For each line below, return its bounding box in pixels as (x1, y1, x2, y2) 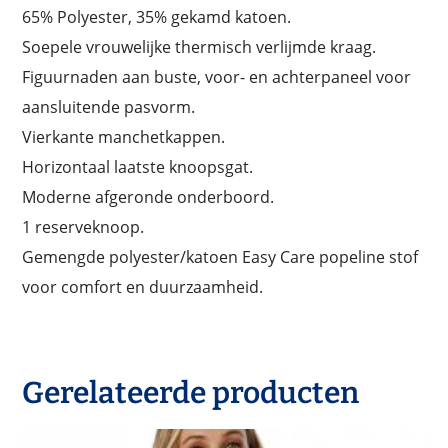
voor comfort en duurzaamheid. (22, 275, 264, 298)
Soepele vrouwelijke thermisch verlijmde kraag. (22, 35, 377, 58)
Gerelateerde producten (22, 374, 360, 411)
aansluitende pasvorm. (22, 95, 196, 118)
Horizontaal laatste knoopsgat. (22, 155, 254, 178)
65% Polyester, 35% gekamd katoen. (22, 5, 292, 28)
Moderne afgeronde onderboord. (22, 185, 275, 208)
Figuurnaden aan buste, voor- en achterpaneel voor (22, 65, 412, 88)
